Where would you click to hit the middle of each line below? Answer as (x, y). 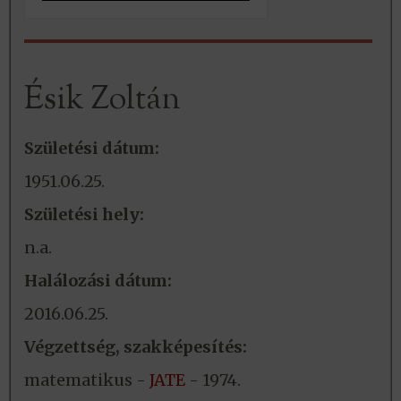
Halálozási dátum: (98, 280)
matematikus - (87, 380)
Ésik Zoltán (102, 100)
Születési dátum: (92, 148)
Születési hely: (84, 214)
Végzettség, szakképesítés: (136, 346)
